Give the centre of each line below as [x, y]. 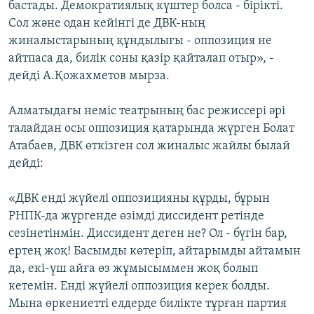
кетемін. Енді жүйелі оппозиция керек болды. [139, 287]
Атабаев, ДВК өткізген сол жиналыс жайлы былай [149, 146]
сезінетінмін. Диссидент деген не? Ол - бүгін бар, [148, 234]
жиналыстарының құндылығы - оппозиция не [140, 41]
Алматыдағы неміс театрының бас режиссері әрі [147, 111]
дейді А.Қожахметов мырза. [89, 76]
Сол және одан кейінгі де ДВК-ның [107, 24]
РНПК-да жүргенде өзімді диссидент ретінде [136, 217]
